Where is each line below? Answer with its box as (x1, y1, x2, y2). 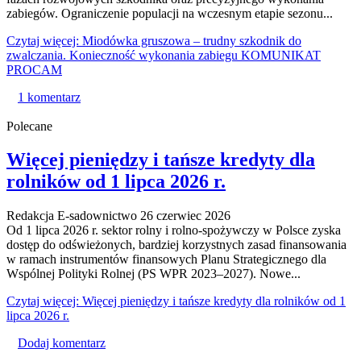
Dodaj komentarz (18, 336, 106, 351)
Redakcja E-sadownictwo (6, 209, 137, 223)
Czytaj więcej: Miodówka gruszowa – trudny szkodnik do (6, 33, 301, 48)
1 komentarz (18, 89, 81, 104)
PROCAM (6, 62, 62, 77)
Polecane (6, 118, 52, 133)
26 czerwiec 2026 (140, 209, 230, 223)
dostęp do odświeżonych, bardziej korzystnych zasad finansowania (6, 238, 346, 252)
